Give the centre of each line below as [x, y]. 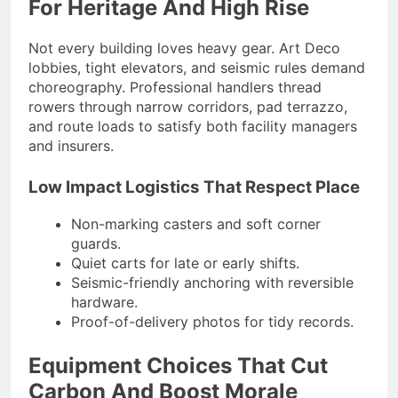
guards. [96, 243]
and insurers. [71, 146]
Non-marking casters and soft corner [196, 223]
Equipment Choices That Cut [178, 365]
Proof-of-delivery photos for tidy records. [212, 321]
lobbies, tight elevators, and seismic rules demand [197, 68]
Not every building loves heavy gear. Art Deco [184, 48]
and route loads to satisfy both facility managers [193, 127]
